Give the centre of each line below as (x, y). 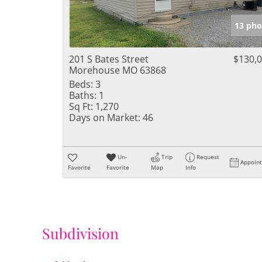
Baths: (83, 95)
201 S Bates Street (109, 59)
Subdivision (80, 233)
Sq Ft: (81, 106)
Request (208, 157)
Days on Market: (105, 118)
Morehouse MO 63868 (118, 70)
